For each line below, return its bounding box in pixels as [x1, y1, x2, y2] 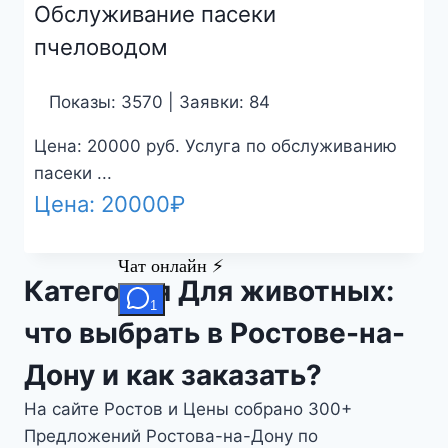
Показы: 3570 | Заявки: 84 [48, 92, 270, 113]
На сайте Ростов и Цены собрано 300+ [24, 399, 352, 420]
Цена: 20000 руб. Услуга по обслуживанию [33, 136, 397, 157]
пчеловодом [33, 34, 168, 61]
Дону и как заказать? [24, 358, 322, 393]
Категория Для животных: [24, 274, 394, 309]
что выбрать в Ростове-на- [24, 316, 405, 351]
